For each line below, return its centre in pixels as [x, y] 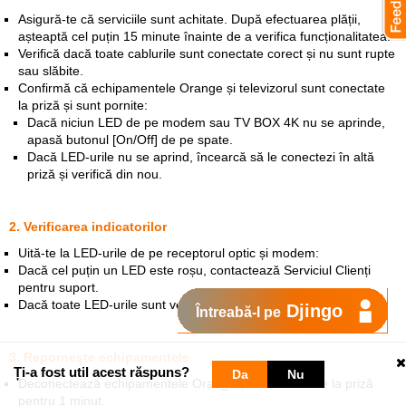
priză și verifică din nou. [95, 174]
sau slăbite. [51, 71]
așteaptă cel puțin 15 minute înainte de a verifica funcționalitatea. [204, 36]
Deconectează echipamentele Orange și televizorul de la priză [196, 383]
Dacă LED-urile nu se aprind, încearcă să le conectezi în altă [201, 157]
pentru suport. [58, 287]
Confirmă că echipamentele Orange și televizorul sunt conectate [202, 88]
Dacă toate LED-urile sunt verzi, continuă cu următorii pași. [187, 304]
